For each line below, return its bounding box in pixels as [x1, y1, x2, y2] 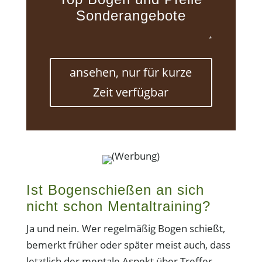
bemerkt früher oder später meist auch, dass [26, 238, 230, 251]
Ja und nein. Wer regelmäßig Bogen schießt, [26, 222, 225, 235]
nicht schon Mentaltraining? [26, 198, 211, 214]
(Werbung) [111, 149, 160, 163]
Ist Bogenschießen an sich [26, 182, 204, 198]
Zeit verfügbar [93, 84, 169, 100]
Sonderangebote [75, 8, 186, 23]
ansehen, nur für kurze [70, 64, 192, 80]
